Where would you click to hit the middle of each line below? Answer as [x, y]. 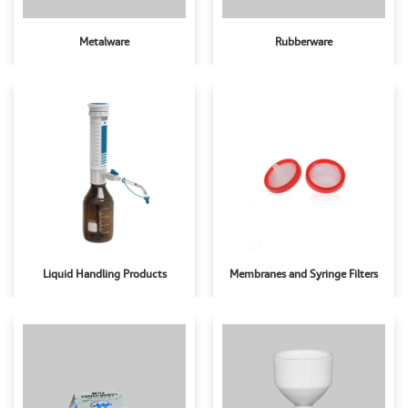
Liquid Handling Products [104, 274]
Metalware [104, 42]
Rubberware [304, 42]
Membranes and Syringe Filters [304, 274]
